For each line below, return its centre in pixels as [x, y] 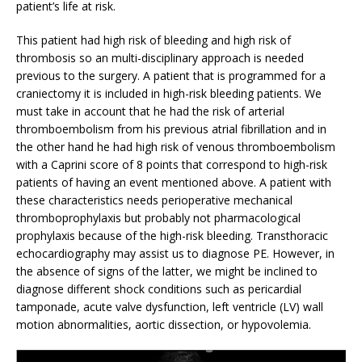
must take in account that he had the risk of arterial [150, 111]
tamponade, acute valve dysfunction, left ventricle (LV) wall [170, 306]
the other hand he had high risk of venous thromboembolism [176, 146]
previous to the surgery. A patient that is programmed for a [171, 75]
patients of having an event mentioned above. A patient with [174, 182]
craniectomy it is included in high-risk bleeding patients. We [169, 93]
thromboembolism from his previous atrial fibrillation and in [171, 128]
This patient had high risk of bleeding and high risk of [154, 40]
